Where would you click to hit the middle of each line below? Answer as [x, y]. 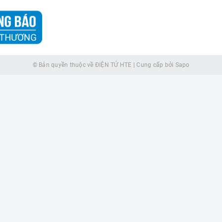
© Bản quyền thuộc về [64, 65]
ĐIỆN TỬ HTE [113, 65]
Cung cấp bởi [155, 65]
